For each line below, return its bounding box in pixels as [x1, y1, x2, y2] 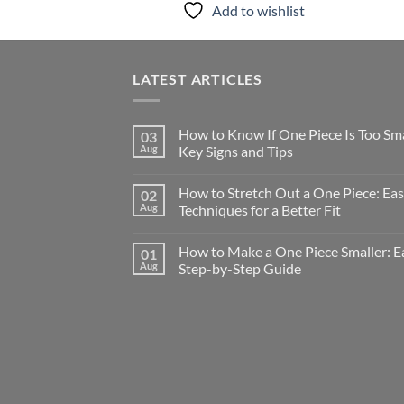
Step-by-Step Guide [179, 260, 301, 278]
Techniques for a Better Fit [179, 201, 341, 219]
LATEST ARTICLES [133, 69, 262, 87]
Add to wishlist [212, 2, 306, 20]
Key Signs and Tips [179, 142, 293, 161]
